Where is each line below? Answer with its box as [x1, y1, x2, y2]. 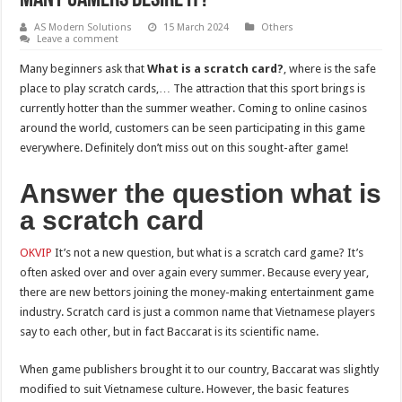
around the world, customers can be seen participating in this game [20, 120, 366, 135]
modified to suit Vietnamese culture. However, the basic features [20, 381, 350, 396]
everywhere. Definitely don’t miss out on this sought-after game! [20, 140, 349, 154]
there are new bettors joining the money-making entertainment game [20, 284, 375, 299]
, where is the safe [284, 61, 377, 75]
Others [261, 21, 294, 33]
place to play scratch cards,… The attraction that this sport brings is [20, 81, 366, 95]
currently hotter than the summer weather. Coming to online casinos [20, 100, 368, 115]
